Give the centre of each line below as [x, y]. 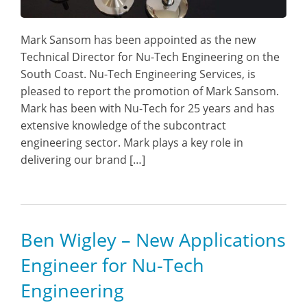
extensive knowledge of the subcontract [123, 125]
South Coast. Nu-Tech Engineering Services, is [138, 74]
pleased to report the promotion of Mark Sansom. [150, 91]
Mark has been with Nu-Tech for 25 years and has [148, 108]
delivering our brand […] [83, 160]
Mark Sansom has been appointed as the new [138, 40]
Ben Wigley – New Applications [153, 240]
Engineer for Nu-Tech [112, 265]
